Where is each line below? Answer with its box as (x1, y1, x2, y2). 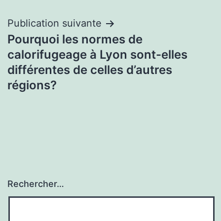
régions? (7, 78, 57, 93)
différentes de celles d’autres (7, 63, 172, 77)
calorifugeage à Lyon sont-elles (7, 47, 187, 62)
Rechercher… (7, 179, 64, 189)
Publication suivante (7, 17, 102, 30)
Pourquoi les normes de (7, 32, 143, 47)
